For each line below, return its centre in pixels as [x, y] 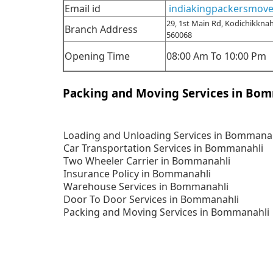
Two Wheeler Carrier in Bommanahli [147, 161]
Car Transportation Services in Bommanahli [164, 148]
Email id [83, 9]
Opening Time [97, 56]
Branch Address [101, 30]
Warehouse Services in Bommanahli [146, 187]
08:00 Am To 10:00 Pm [217, 56]
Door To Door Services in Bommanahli [151, 200]
